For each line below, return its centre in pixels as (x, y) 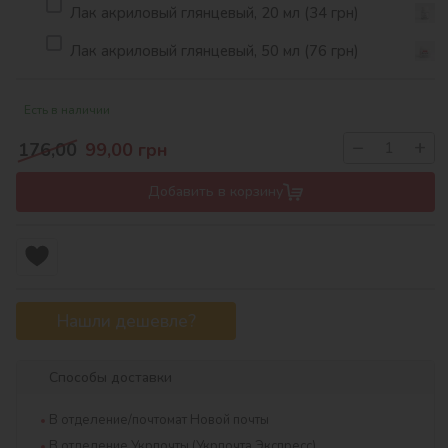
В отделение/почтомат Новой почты (159, 420)
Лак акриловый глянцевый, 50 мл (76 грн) (214, 50)
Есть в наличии (67, 110)
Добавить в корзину (215, 192)
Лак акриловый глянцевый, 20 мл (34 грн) (214, 12)
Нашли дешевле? (126, 321)
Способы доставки (110, 378)
